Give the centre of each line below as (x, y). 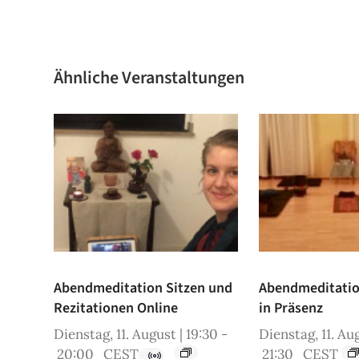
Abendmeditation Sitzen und (143, 288)
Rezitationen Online (116, 309)
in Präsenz (291, 309)
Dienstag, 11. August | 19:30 (136, 335)
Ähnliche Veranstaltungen (149, 77)
